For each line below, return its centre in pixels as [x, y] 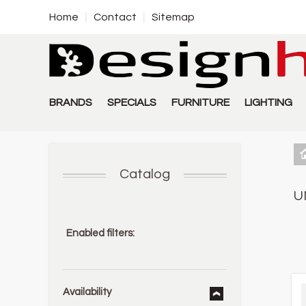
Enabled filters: [100, 233]
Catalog [144, 174]
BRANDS [71, 102]
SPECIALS [132, 102]
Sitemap [173, 17]
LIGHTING [268, 102]
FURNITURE [200, 102]
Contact [115, 17]
